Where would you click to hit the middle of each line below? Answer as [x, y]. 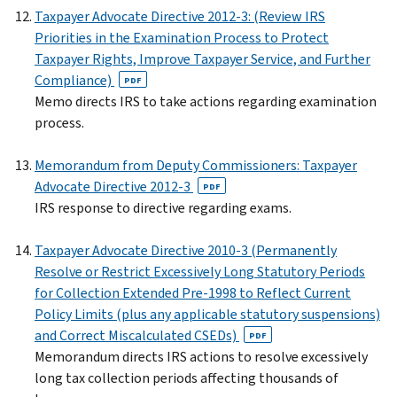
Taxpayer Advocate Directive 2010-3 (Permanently [186, 250]
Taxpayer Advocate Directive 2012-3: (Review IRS [180, 16]
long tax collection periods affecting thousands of [187, 378]
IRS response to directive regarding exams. [163, 207]
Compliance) [74, 80]
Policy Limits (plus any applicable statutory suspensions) [207, 314]
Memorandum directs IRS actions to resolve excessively [201, 356]
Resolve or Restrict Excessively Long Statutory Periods [200, 271]
